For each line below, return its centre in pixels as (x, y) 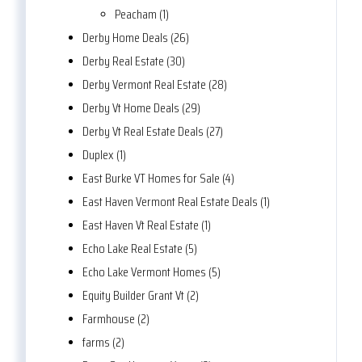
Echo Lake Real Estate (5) (140, 249)
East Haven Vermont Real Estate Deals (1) (176, 202)
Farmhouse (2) (116, 319)
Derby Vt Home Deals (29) (141, 108)
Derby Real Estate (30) (134, 61)
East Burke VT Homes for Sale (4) (158, 179)
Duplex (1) (104, 155)
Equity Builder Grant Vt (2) (141, 296)
